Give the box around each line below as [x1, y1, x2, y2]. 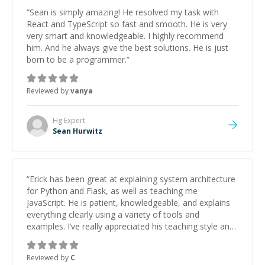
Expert [62, 115, 85, 125]
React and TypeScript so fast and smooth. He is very [27, 18, 227, 30]
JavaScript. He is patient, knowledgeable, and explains [27, 197, 230, 208]
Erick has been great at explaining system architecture [30, 173, 235, 185]
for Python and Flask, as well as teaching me [27, 185, 198, 196]
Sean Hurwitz [53, 126, 102, 136]
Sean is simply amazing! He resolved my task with [30, 7, 219, 18]
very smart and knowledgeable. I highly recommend [27, 30, 224, 41]
